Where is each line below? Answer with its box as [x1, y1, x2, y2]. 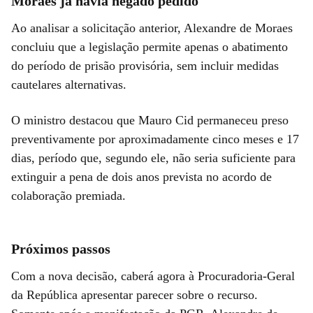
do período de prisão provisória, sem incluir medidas [11, 58, 279, 73]
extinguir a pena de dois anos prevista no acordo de [11, 169, 272, 184]
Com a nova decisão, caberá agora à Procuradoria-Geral [11, 268, 295, 283]
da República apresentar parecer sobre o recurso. [11, 287, 258, 302]
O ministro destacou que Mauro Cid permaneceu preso [11, 112, 289, 127]
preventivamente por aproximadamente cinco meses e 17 [11, 131, 299, 146]
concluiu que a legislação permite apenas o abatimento [11, 39, 288, 54]
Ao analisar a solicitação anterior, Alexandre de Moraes [11, 20, 293, 35]
